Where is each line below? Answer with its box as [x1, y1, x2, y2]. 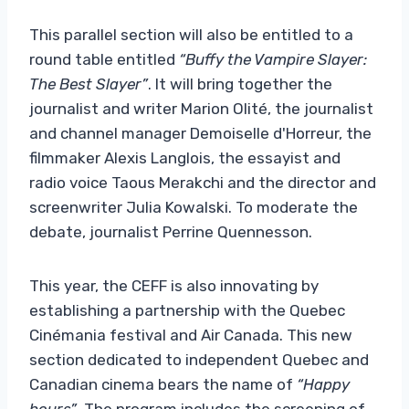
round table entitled [29, 49, 175, 68]
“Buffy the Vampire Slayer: [175, 49, 367, 68]
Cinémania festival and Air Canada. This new [29, 325, 352, 344]
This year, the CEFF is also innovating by [29, 276, 319, 295]
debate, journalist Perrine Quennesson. [29, 222, 312, 241]
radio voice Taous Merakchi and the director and [29, 173, 376, 192]
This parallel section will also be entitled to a [29, 25, 353, 44]
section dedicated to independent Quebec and [29, 350, 369, 369]
